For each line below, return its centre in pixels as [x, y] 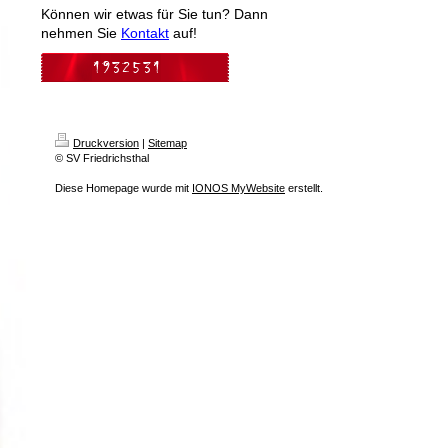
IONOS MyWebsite [238, 188]
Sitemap [167, 143]
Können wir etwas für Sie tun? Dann [154, 14]
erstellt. [304, 188]
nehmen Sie [81, 33]
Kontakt [145, 33]
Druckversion [106, 143]
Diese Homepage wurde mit [123, 188]
